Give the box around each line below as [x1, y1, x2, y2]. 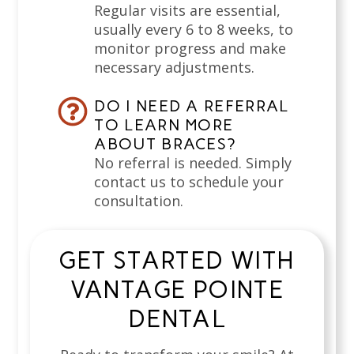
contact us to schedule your [94, 172, 284, 192]
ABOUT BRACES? [94, 134, 236, 154]
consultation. [94, 191, 184, 211]
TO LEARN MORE [94, 115, 234, 135]
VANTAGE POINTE [70, 275, 284, 305]
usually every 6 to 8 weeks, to [94, 20, 294, 40]
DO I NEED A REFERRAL [94, 96, 289, 116]
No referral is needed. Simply [94, 153, 292, 173]
